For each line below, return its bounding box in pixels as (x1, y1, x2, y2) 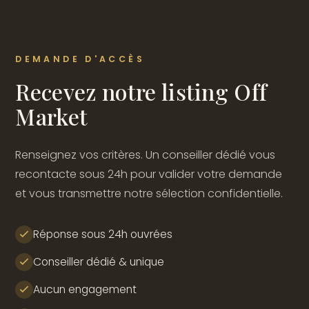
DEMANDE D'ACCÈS (15, 53, 145, 65)
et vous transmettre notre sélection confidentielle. (15, 186, 283, 201)
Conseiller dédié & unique (33, 255, 165, 269)
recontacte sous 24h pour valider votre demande (15, 166, 283, 182)
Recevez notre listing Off (15, 77, 268, 106)
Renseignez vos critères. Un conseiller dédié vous (15, 147, 276, 163)
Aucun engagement (33, 282, 137, 297)
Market (15, 101, 88, 131)
